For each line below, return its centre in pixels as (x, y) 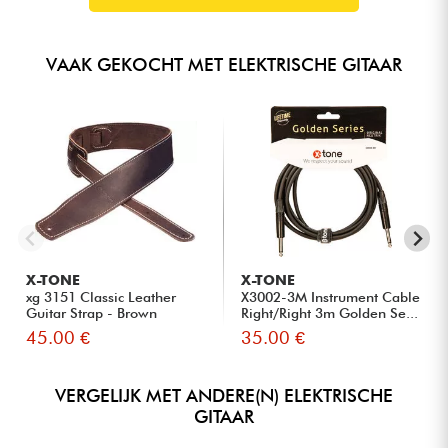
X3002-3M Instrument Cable (331, 296)
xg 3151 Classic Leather (101, 296)
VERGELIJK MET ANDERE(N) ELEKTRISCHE (224, 395)
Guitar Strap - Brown (92, 312)
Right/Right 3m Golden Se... (330, 312)
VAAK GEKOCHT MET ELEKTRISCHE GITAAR (224, 64)
